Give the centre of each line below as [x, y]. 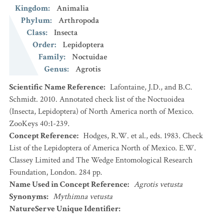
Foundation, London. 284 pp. [56, 172]
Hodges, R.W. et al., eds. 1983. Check [143, 136]
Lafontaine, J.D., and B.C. [151, 87]
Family [51, 57]
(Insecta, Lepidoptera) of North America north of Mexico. [101, 111]
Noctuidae [90, 57]
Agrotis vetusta [158, 184]
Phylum [36, 20]
